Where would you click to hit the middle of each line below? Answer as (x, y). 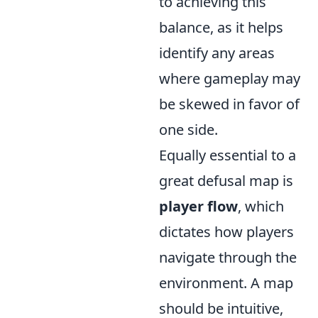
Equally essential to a (227, 155)
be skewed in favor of (229, 104)
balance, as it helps (221, 27)
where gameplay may (230, 78)
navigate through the (228, 257)
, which (261, 206)
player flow (198, 206)
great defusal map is (226, 181)
